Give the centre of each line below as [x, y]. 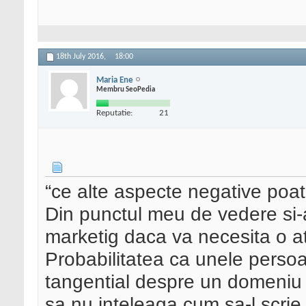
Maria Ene [115, 80]
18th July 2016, [82, 57]
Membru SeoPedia [126, 89]
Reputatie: [114, 113]
